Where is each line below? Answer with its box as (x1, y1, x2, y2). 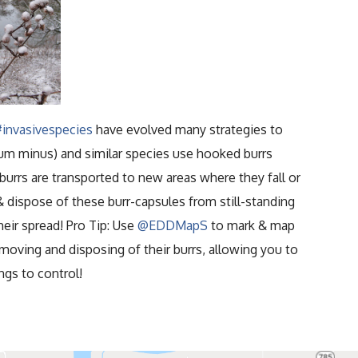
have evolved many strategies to (93, 121, 283, 137)
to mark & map (208, 217, 295, 233)
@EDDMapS (137, 217, 208, 233)
